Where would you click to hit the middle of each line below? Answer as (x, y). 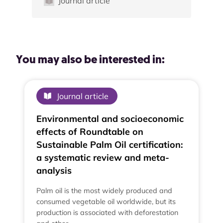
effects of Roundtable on (90, 131)
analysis (54, 170)
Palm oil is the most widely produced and (105, 190)
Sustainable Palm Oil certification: (110, 144)
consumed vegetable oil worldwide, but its (106, 201)
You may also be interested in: (90, 60)
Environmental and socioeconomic (110, 118)
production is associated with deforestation (108, 212)
